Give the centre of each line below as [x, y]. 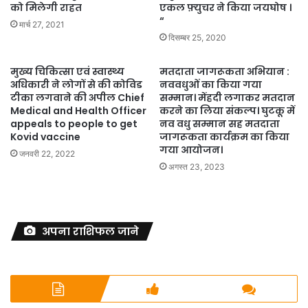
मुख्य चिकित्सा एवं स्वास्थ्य [67, 71]
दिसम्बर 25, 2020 [197, 37]
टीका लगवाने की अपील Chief [77, 97]
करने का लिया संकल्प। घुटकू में [227, 110]
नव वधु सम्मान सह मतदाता [220, 123]
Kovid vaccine [45, 136]
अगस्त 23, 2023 [197, 166]
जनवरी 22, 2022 [47, 153]
